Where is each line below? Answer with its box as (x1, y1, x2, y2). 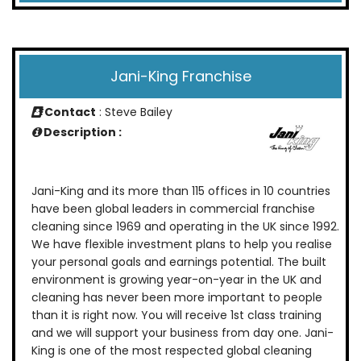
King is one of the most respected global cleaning (31, 342, 312, 359)
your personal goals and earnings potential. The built (31, 253, 326, 270)
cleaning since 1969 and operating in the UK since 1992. (31, 218, 339, 234)
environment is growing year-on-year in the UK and (31, 271, 322, 288)
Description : (41, 124, 122, 141)
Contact (42, 104, 96, 121)
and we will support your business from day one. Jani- (31, 324, 334, 341)
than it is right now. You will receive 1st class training (31, 306, 322, 323)
